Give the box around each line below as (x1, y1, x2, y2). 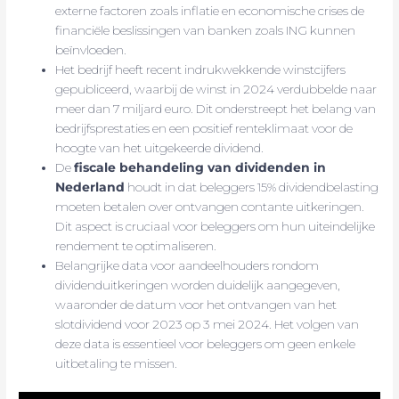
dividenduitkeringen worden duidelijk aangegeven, (55, 278, 341, 293)
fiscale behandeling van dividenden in (74, 160, 327, 175)
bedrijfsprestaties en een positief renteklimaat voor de (55, 121, 354, 136)
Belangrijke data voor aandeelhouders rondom (55, 258, 320, 273)
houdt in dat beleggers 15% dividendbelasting (125, 180, 379, 195)
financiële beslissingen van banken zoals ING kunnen (55, 23, 356, 38)
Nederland (55, 180, 126, 195)
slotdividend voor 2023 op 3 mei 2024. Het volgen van (55, 317, 360, 332)
